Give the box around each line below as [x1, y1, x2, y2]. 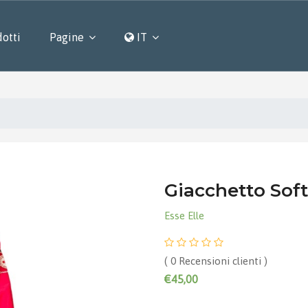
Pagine [49, 31, 84, 43]
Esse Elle [164, 209, 204, 221]
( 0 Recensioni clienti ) [164, 255, 267, 267]
